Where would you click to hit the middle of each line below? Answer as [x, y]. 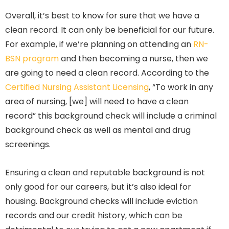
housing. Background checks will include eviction [101, 201]
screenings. [28, 144]
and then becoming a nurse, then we [133, 58]
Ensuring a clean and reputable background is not [105, 172]
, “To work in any [181, 87]
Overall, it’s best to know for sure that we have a [102, 15]
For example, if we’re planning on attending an [99, 44]
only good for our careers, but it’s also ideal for [98, 187]
